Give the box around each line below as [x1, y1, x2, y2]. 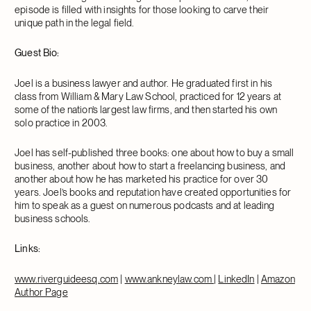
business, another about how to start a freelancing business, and [15, 159, 286, 171]
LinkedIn [218, 272, 255, 285]
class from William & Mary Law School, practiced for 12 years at [15, 90, 282, 102]
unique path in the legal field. [15, 16, 135, 28]
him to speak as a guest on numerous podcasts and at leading [15, 199, 275, 211]
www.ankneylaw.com [124, 272, 215, 285]
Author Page [15, 285, 68, 298]
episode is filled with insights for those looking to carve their [15, 3, 269, 15]
